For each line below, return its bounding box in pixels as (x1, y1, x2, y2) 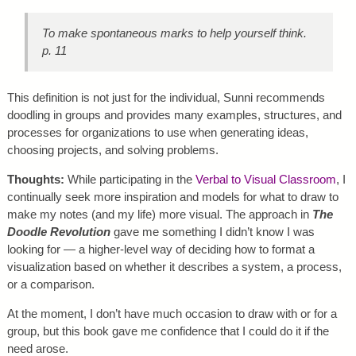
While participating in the (67, 172, 195, 187)
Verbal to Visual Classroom (195, 172, 336, 187)
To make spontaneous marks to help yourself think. (42, 25, 308, 40)
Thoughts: (6, 172, 68, 187)
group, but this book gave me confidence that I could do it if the (6, 324, 329, 339)
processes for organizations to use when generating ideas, (6, 126, 308, 140)
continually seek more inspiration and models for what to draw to (6, 190, 339, 204)
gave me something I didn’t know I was (110, 225, 315, 239)
